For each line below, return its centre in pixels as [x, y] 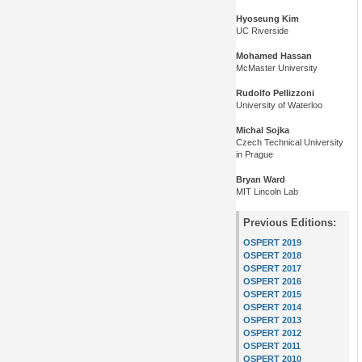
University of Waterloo [279, 105]
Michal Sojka [263, 130]
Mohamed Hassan [274, 56]
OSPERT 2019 [272, 243]
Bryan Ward [261, 180]
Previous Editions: [290, 223]
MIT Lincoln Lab [267, 192]
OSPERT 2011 [272, 346]
